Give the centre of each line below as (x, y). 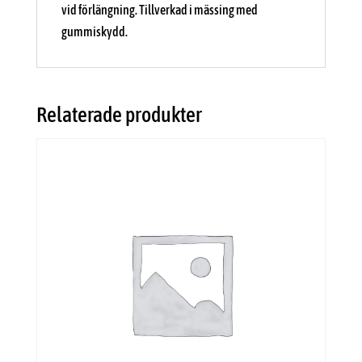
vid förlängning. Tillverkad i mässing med (159, 10)
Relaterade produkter (119, 115)
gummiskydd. (94, 32)
